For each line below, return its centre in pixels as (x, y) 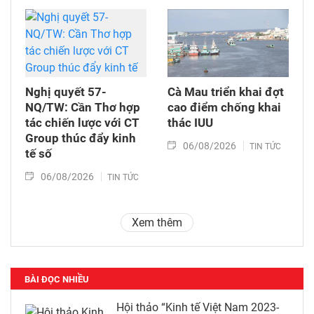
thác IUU (190, 123)
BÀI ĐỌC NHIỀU (57, 280)
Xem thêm (157, 223)
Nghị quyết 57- (66, 92)
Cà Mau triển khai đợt (226, 92)
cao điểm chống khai (224, 108)
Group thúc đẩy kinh (81, 138)
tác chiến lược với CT (82, 123)
